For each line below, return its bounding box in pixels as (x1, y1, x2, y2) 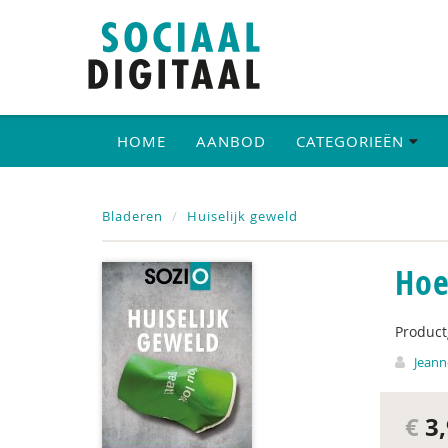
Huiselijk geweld (187, 207, 298, 225)
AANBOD (196, 131, 266, 151)
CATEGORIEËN (296, 131, 409, 151)
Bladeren (102, 207, 163, 225)
